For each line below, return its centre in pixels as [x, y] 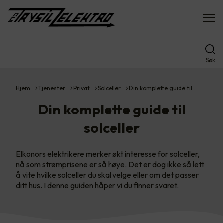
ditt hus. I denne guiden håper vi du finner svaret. [97, 185]
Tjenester [52, 88]
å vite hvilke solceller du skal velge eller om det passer [107, 175]
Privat [81, 88]
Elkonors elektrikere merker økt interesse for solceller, [108, 154]
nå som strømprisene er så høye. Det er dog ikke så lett [110, 164]
